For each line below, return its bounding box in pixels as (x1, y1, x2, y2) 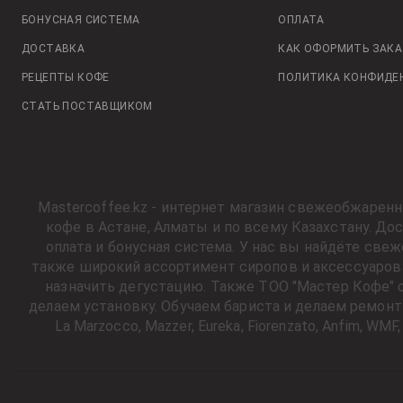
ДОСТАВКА (22, 42, 85, 56)
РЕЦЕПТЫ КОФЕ (22, 71, 110, 85)
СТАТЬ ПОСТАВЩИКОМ (22, 100, 153, 113)
